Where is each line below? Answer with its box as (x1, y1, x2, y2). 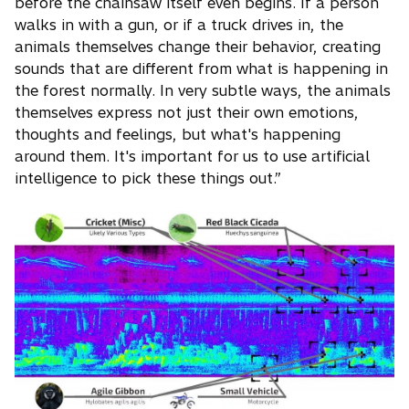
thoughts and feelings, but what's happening (15, 125, 341, 144)
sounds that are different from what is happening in (15, 59, 388, 79)
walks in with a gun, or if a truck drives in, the (15, 16, 343, 35)
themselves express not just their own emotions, (15, 103, 359, 122)
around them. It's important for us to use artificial (15, 147, 370, 166)
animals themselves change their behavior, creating (15, 37, 381, 57)
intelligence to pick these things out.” (15, 169, 281, 188)
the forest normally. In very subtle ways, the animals (15, 81, 391, 100)
